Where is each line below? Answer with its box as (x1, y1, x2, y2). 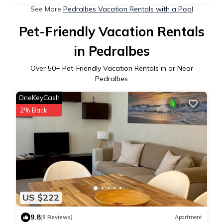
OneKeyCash (18, 93, 60, 103)
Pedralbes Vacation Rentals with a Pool (63, 4, 193, 14)
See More (30, 4, 63, 14)
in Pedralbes (73, 43, 150, 60)
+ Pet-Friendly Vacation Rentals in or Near (55, 64, 193, 73)
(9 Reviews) (40, 214, 73, 221)
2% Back (20, 106, 47, 114)
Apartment (175, 214, 202, 221)
